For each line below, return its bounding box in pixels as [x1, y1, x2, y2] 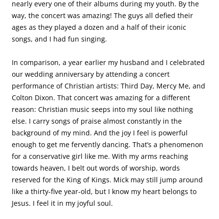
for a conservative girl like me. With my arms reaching [12, 152, 188, 161]
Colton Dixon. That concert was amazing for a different [12, 93, 190, 102]
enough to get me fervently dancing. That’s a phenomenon [12, 140, 203, 149]
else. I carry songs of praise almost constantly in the [12, 116, 182, 126]
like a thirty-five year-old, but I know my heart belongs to [12, 187, 197, 196]
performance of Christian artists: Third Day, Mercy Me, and [12, 81, 205, 90]
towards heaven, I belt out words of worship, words [12, 163, 180, 173]
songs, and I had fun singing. [12, 34, 107, 44]
